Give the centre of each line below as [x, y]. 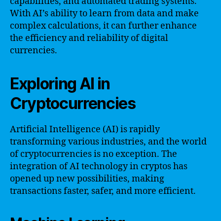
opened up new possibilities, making [87, 179]
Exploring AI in [60, 83]
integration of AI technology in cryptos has [99, 166]
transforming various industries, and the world [108, 142]
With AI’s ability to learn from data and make [104, 13]
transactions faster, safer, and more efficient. [103, 191]
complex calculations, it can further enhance [103, 26]
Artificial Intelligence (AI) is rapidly [85, 129]
